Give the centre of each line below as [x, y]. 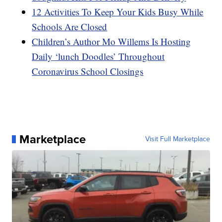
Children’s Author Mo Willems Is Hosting [111, 41]
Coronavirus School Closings [88, 71]
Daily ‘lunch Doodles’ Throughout [98, 56]
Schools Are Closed [70, 26]
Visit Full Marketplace [177, 139]
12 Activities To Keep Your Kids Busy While [118, 11]
